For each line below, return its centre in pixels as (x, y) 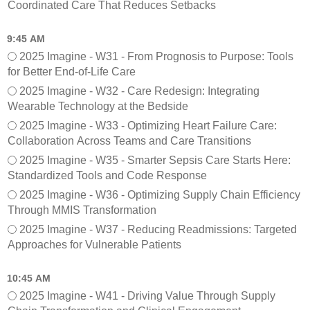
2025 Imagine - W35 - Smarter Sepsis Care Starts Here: (155, 160)
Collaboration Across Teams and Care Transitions (129, 140)
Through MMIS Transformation (82, 210)
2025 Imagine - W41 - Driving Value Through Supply (147, 295)
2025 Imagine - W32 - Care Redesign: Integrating (139, 91)
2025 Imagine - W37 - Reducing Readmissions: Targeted (158, 229)
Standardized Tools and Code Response (107, 175)
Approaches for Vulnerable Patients (94, 244)
